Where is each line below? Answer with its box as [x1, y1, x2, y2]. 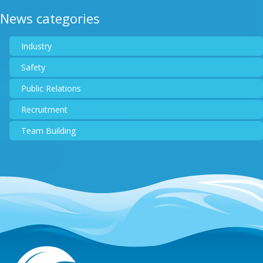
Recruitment [21, 103, 68, 115]
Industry [21, 40, 52, 52]
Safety [21, 61, 45, 73]
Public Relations [21, 82, 81, 94]
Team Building [21, 124, 76, 136]
